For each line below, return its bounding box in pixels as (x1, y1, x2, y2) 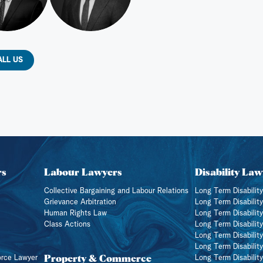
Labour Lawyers (43, 164, 122, 178)
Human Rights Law (43, 209, 107, 217)
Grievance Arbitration (43, 198, 116, 206)
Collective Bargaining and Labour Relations (43, 187, 188, 195)
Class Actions (43, 220, 90, 228)
